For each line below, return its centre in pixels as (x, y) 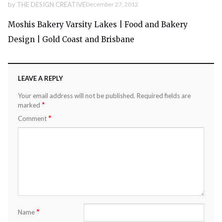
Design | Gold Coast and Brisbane (71, 39)
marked (30, 105)
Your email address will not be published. (77, 95)
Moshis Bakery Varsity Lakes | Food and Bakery (98, 24)
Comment (33, 118)
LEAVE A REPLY (40, 78)
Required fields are (164, 95)
